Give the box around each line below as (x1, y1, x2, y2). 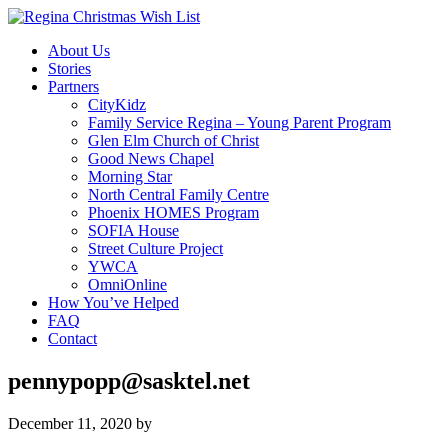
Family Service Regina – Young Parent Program (88, 114, 391, 131)
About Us (48, 42, 110, 59)
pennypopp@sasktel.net (8, 367, 250, 394)
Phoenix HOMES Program (88, 204, 259, 221)
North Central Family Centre (88, 186, 269, 203)
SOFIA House (88, 222, 179, 239)
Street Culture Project (88, 240, 223, 257)
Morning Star (88, 168, 172, 185)
